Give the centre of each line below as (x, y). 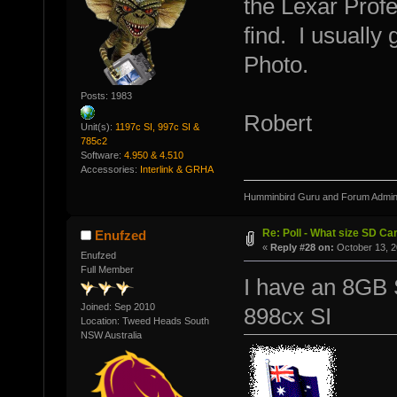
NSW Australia (111, 335)
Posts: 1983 (106, 95)
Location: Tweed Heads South (144, 320)
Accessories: (110, 169)
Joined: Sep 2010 (117, 306)
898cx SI (287, 316)
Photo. (276, 65)
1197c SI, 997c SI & (157, 126)
